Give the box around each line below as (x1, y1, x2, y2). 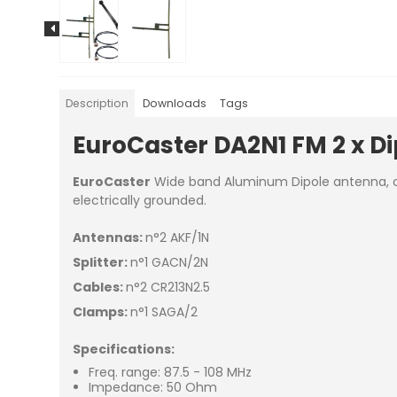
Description (66, 95, 129, 111)
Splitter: (73, 253, 131, 272)
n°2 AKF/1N (145, 229, 210, 247)
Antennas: (73, 229, 146, 247)
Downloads (142, 95, 206, 111)
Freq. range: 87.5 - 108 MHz (88, 363, 252, 382)
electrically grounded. (73, 191, 207, 210)
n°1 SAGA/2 (130, 303, 198, 322)
